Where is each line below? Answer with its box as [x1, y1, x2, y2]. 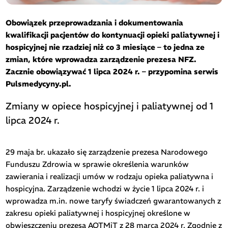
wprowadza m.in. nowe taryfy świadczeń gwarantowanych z [6, 195, 221, 206]
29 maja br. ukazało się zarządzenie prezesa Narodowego [6, 147, 208, 157]
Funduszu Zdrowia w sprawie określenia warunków [6, 159, 189, 169]
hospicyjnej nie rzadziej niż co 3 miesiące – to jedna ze [6, 42, 205, 52]
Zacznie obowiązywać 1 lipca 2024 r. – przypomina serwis [6, 66, 219, 76]
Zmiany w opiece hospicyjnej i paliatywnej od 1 [6, 100, 214, 112]
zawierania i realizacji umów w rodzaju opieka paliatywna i [6, 171, 214, 181]
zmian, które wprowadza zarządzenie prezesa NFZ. [6, 54, 197, 64]
